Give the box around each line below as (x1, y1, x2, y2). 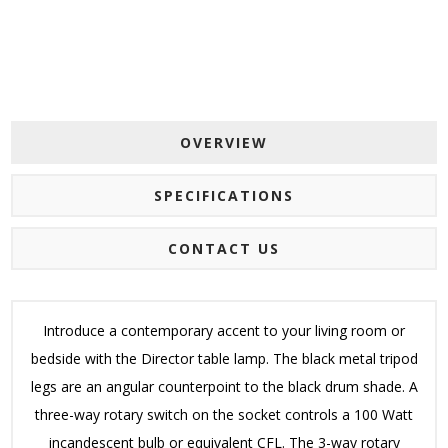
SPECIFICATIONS (154, 186, 294, 206)
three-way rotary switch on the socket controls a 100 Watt (35, 405, 413, 425)
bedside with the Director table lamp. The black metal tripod (30, 349, 418, 369)
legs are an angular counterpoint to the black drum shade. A (30, 377, 418, 397)
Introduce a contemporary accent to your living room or (43, 321, 405, 341)
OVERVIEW (180, 133, 268, 153)
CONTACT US (168, 239, 280, 259)
